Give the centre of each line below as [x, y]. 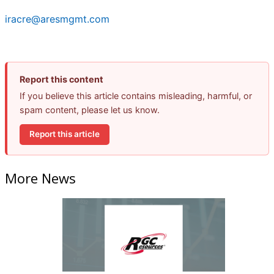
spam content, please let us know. [90, 110]
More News [40, 178]
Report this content [61, 80]
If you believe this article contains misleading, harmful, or [136, 96]
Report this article [65, 134]
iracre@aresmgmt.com [57, 19]
